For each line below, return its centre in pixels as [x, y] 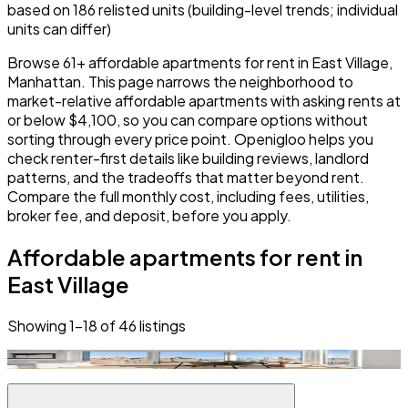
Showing [38, 325]
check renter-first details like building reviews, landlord [188, 158]
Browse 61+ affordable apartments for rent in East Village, [200, 62]
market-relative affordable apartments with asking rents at [204, 100]
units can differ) [59, 28]
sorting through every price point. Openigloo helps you [190, 138]
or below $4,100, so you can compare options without [188, 119]
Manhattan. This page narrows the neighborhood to [180, 81]
